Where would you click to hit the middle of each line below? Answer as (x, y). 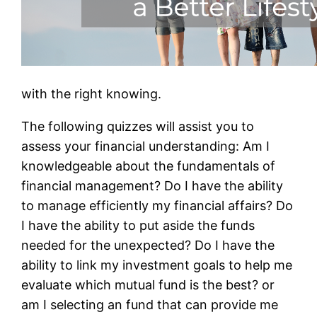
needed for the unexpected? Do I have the (148, 245)
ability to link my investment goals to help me (157, 265)
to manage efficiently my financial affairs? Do (157, 205)
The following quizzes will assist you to (138, 126)
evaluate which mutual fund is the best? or (148, 284)
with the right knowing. (92, 93)
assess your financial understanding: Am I (146, 146)
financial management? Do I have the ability (152, 185)
